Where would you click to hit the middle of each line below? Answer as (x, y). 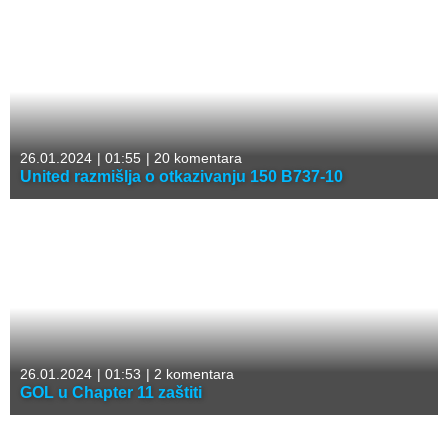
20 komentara (196, 158)
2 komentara (192, 374)
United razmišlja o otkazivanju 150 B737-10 (181, 177)
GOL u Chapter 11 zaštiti (111, 393)
